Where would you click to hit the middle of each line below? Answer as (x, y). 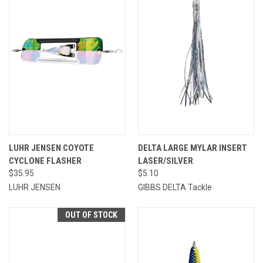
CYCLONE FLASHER (45, 161)
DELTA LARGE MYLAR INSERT (192, 148)
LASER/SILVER (165, 161)
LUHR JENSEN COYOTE (51, 148)
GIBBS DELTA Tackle (175, 187)
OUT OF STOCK (91, 215)
